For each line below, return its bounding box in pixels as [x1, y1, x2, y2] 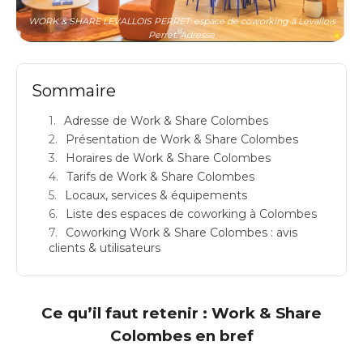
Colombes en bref [109, 326, 254, 345]
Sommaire [32, 80, 116, 100]
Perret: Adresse [148, 28, 215, 41]
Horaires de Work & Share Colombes [66, 150, 271, 165]
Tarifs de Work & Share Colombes [66, 169, 254, 184]
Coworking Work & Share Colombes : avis [66, 224, 297, 240]
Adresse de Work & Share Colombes [64, 113, 268, 128]
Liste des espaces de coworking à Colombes [66, 206, 317, 221]
